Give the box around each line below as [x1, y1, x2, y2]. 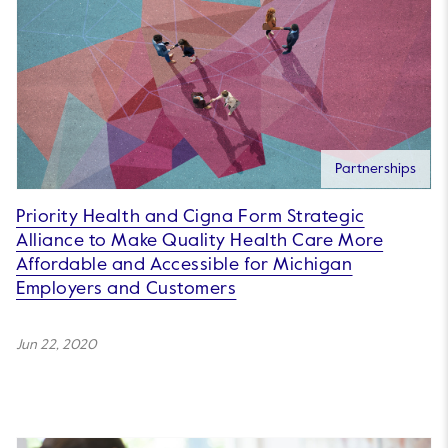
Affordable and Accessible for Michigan [16, 256, 353, 275]
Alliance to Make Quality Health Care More [16, 232, 384, 251]
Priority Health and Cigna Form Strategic [16, 208, 365, 227]
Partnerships [335, 162, 416, 177]
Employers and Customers [16, 280, 237, 299]
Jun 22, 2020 [16, 338, 96, 353]
